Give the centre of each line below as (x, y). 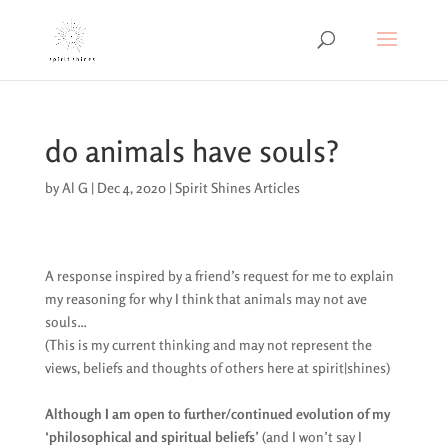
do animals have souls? (191, 151)
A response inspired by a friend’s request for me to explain (219, 275)
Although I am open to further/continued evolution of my (217, 413)
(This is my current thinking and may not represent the (208, 344)
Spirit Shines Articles (237, 187)
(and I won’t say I (310, 436)
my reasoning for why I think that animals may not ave (205, 298)
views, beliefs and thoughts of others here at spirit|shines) (217, 367)
